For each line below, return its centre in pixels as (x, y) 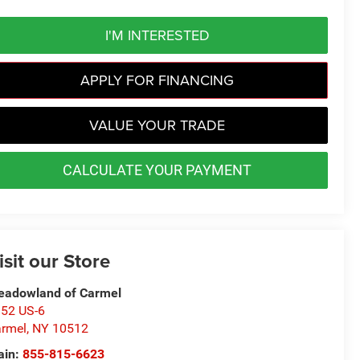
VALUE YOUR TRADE (157, 125)
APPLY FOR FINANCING (157, 80)
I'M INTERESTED (157, 35)
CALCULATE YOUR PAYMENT (157, 170)
